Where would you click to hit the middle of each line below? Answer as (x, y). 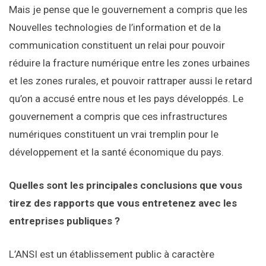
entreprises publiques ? (64, 221)
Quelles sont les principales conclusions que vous (126, 186)
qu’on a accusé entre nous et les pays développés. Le (126, 99)
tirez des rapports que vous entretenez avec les (123, 203)
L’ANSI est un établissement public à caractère (112, 254)
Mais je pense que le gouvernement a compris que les (128, 10)
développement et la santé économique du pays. (116, 152)
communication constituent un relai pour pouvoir (117, 45)
